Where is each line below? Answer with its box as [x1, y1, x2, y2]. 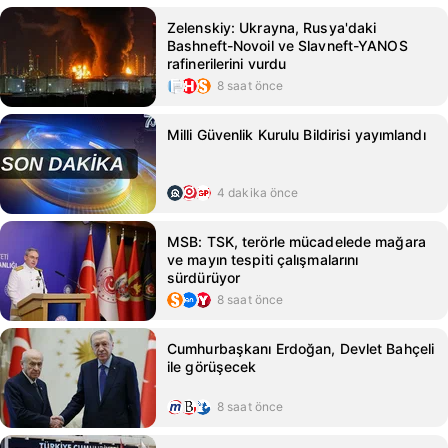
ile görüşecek [167, 358, 257, 375]
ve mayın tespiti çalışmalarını [167, 251, 359, 268]
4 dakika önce [217, 185, 299, 200]
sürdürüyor [167, 269, 241, 286]
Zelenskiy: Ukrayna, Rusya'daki [167, 19, 377, 36]
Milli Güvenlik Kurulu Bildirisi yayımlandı [167, 126, 426, 143]
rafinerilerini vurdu [167, 55, 287, 72]
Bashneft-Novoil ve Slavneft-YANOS [167, 37, 409, 54]
